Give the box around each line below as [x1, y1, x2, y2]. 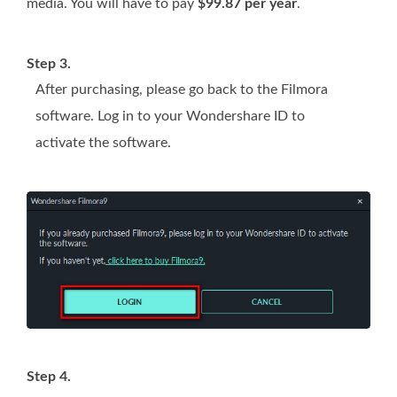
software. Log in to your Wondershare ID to [35, 108, 305, 123]
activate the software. [35, 135, 171, 150]
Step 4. [27, 369, 71, 384]
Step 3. [27, 56, 71, 71]
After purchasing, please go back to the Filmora [35, 82, 328, 97]
